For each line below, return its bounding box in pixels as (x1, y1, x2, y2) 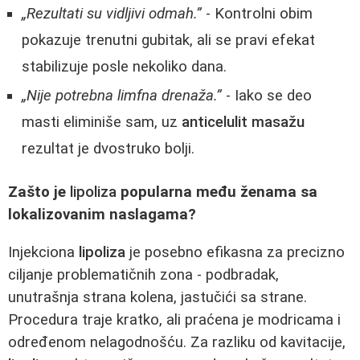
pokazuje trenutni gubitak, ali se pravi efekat (22, 31, 315, 49)
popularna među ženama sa (117, 183, 317, 202)
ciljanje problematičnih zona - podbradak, (8, 266, 279, 284)
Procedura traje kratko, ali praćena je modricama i (8, 311, 341, 329)
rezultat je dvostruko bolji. (22, 139, 194, 157)
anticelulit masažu (182, 112, 305, 131)
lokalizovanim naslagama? (8, 206, 196, 224)
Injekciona (8, 243, 79, 262)
